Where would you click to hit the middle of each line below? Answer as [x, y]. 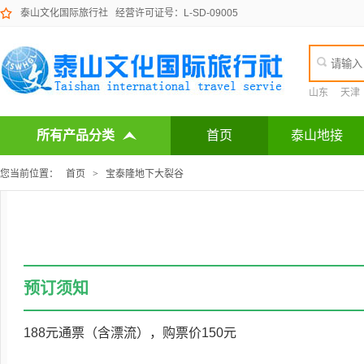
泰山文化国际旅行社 [64, 13]
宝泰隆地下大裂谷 [145, 174]
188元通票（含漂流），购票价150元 [130, 333]
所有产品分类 [76, 135]
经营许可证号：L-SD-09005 [173, 13]
